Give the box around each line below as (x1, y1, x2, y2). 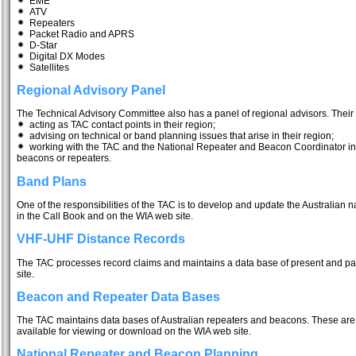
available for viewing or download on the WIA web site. (16, 326, 251, 338)
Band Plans (16, 174, 87, 188)
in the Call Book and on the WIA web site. (16, 211, 193, 222)
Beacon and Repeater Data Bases (16, 289, 220, 304)
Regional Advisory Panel (16, 83, 165, 98)
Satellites (24, 61, 69, 73)
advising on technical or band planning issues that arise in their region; (24, 130, 334, 142)
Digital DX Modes (24, 50, 105, 62)
